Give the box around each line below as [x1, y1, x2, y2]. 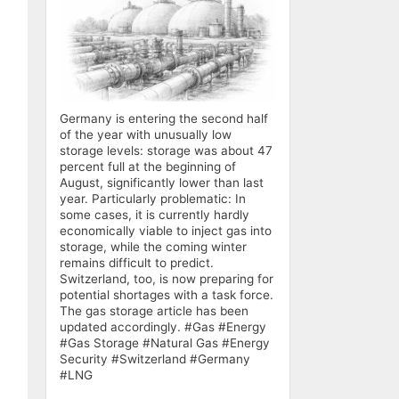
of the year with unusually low [60, 126, 232, 142]
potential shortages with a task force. [60, 287, 273, 302]
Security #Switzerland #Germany [60, 351, 250, 366]
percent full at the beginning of [60, 159, 236, 174]
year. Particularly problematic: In [60, 191, 246, 206]
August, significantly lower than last [60, 175, 264, 190]
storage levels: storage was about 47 [60, 142, 273, 158]
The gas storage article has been [60, 303, 248, 318]
